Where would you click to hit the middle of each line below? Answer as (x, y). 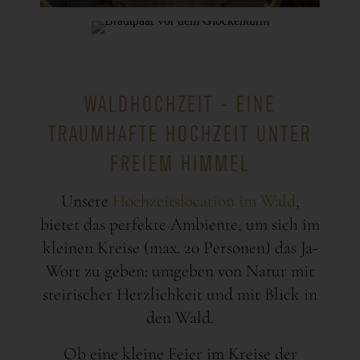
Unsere (86, 200)
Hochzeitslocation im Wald (204, 200)
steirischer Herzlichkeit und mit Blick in (180, 294)
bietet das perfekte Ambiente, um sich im (180, 224)
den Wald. (180, 317)
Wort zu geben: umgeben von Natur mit (180, 270)
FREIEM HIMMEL (180, 161)
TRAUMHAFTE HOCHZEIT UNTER (180, 131)
